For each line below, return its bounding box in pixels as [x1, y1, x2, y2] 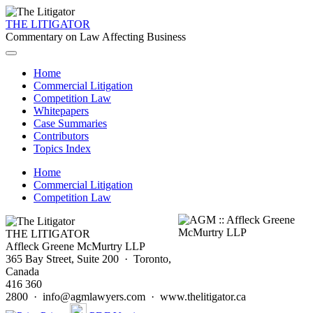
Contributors [34, 130, 89, 142]
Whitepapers [34, 105, 89, 117]
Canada [6, 265, 39, 277]
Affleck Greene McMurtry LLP [6, 240, 145, 252]
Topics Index [34, 143, 91, 154]
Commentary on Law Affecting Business [6, 31, 186, 43]
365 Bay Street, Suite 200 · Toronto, [6, 253, 171, 265]
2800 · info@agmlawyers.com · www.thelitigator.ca [6, 291, 246, 303]
